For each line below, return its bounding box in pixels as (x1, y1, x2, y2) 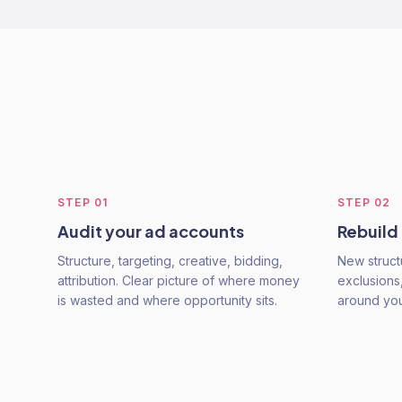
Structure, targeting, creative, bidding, (57, 253, 283, 268)
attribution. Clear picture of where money (57, 273, 300, 288)
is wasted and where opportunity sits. (57, 293, 277, 308)
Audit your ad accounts (57, 221, 244, 241)
